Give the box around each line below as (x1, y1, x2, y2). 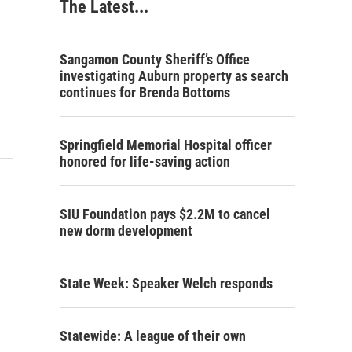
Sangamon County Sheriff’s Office (60, 51, 250, 68)
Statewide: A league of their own (60, 328, 246, 344)
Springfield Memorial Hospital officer (60, 137, 272, 153)
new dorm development (60, 222, 192, 239)
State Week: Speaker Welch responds (60, 275, 273, 291)
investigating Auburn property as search (60, 68, 288, 84)
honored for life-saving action (60, 153, 230, 170)
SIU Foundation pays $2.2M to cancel (60, 206, 270, 222)
